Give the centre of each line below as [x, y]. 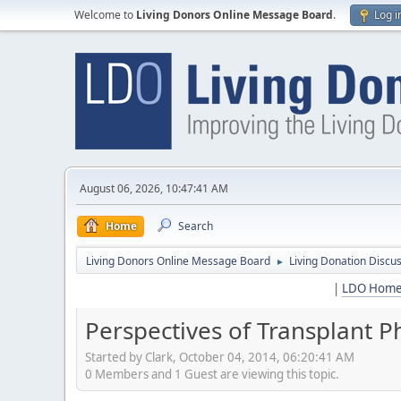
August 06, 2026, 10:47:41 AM [154, 188]
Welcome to [105, 15]
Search [196, 226]
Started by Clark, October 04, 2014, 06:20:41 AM [220, 357]
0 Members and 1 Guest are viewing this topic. [212, 374]
